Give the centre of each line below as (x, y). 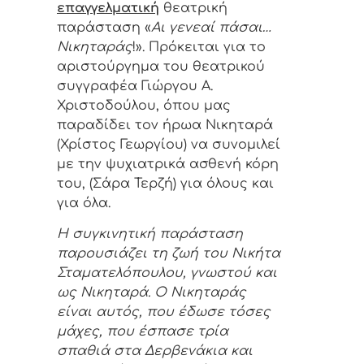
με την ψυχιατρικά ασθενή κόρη (168, 165)
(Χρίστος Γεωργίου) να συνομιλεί (169, 145)
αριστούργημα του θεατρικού (161, 67)
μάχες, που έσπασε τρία (143, 332)
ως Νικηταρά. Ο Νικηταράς (152, 293)
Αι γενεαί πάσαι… (211, 28)
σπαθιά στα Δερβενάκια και (155, 351)
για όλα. (84, 204)
